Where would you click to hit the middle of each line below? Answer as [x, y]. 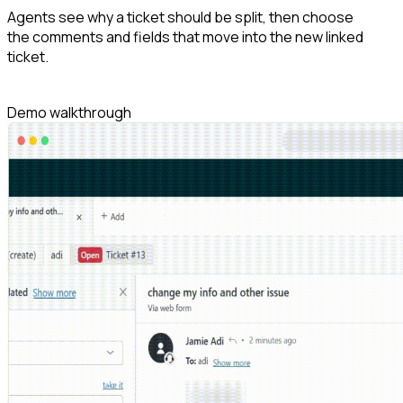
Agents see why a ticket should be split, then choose [180, 17]
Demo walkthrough [69, 112]
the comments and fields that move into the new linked [185, 36]
